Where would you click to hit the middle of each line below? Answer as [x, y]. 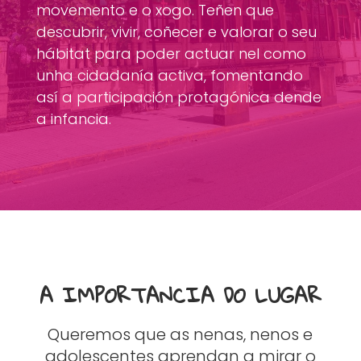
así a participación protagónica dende [178, 97]
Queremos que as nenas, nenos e [180, 334]
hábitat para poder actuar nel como [171, 54]
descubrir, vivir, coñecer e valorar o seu [176, 32]
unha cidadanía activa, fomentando [169, 75]
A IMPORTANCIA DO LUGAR [180, 295]
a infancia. [73, 119]
